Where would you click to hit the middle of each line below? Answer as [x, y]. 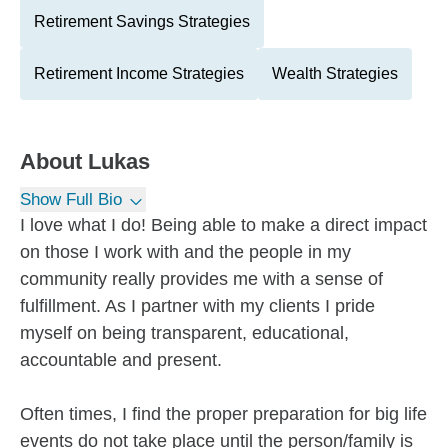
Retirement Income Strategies [139, 73]
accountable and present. [121, 360]
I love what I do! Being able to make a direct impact [223, 225]
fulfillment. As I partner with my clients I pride [197, 306]
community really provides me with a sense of [201, 279]
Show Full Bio [71, 199]
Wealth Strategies [335, 73]
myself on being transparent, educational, [184, 333]
